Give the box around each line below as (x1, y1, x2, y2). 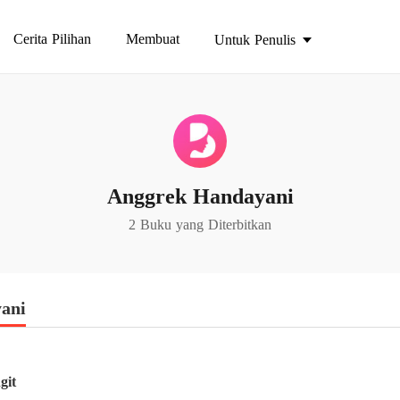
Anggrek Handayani (106, 185, 294, 208)
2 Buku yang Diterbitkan (129, 217, 271, 232)
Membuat (126, 31, 179, 46)
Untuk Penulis (214, 31, 296, 47)
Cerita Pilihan (13, 31, 91, 46)
